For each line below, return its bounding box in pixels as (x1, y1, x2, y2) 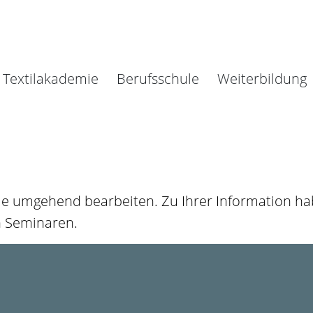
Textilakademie (3, 69, 99, 89)
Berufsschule (117, 69, 199, 89)
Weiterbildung (217, 69, 307, 89)
